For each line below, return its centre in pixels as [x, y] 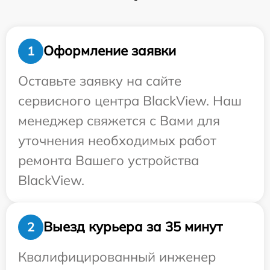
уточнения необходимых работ [117, 140]
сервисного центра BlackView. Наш [130, 100]
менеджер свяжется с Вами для [119, 120]
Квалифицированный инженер [117, 256]
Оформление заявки [110, 51]
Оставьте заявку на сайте [100, 80]
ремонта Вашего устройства [108, 160]
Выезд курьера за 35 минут [133, 227]
